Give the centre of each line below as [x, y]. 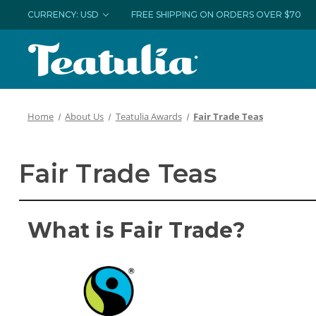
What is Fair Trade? [136, 230]
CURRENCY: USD [64, 14]
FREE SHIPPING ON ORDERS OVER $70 [216, 14]
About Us [85, 116]
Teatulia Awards [148, 116]
